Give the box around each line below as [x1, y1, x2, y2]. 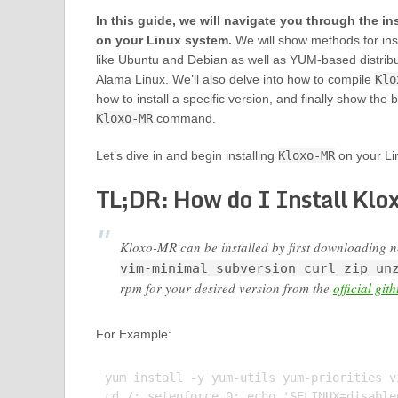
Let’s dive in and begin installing [95, 148, 278, 163]
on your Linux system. [95, 33, 232, 47]
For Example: [95, 327, 171, 341]
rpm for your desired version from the [119, 279, 333, 297]
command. [152, 111, 216, 125]
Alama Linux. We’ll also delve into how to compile [95, 72, 375, 86]
